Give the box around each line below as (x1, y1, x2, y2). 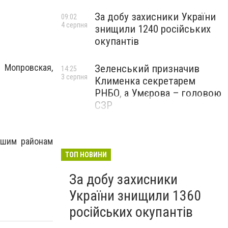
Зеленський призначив (95, 63, 199, 75)
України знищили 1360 (69, 187, 201, 204)
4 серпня (61, 21, 88, 29)
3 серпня (61, 73, 88, 81)
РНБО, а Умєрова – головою (95, 87, 221, 99)
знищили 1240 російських (95, 23, 211, 35)
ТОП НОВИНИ (65, 151, 107, 159)
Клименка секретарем (95, 75, 195, 87)
